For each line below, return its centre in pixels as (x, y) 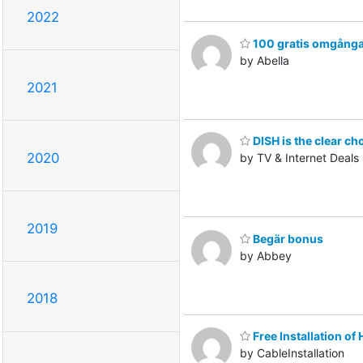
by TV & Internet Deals (299, 158)
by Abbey (266, 255)
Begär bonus (287, 238)
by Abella (265, 60)
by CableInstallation (292, 353)
